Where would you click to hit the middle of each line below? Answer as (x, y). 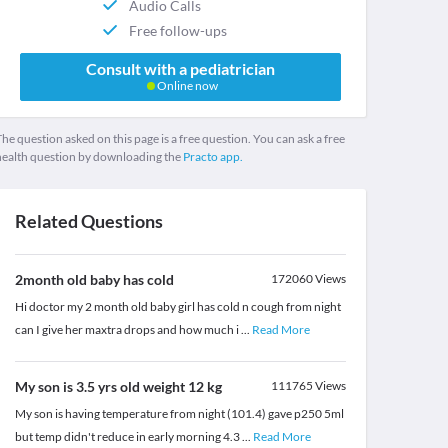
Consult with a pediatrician (180, 69)
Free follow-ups (178, 30)
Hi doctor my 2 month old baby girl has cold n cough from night (177, 307)
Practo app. (212, 157)
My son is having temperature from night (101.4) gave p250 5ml (179, 414)
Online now (186, 86)
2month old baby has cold (94, 280)
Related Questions (88, 221)
